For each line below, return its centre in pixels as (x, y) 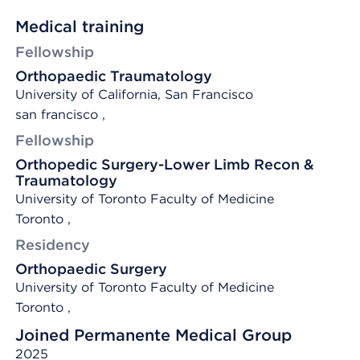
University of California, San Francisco (134, 94)
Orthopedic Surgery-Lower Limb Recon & (165, 164)
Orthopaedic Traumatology (114, 76)
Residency (53, 245)
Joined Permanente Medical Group (153, 335)
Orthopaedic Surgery (91, 269)
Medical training (80, 27)
